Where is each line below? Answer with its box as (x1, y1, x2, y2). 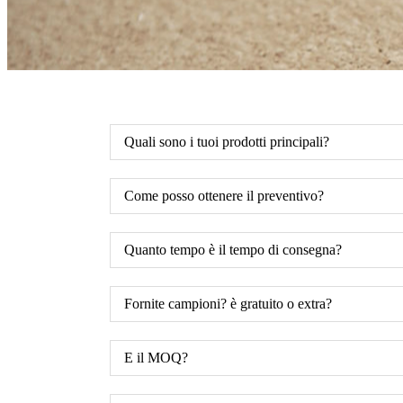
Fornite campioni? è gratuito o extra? (124, 295, 332, 311)
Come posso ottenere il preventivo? (124, 187, 324, 203)
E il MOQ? (124, 349, 188, 365)
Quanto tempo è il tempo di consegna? (124, 241, 342, 257)
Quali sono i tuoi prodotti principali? (124, 133, 329, 149)
